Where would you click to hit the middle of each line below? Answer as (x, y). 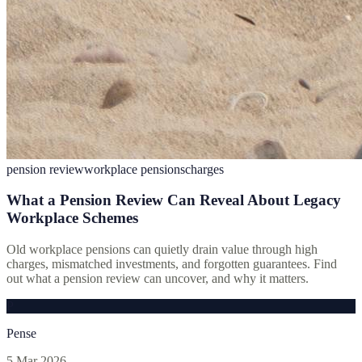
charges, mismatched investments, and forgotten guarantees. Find (172, 264)
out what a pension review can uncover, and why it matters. (158, 279)
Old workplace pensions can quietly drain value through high (162, 250)
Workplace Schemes (72, 218)
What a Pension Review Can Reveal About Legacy (174, 200)
